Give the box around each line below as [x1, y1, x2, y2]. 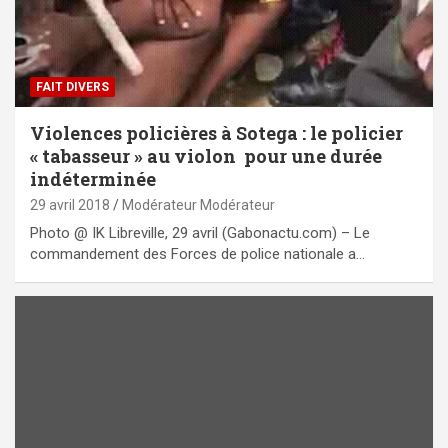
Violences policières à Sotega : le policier [30, 120, 403, 145]
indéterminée [30, 166, 156, 191]
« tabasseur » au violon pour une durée [30, 143, 382, 168]
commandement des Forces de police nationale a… [30, 244, 365, 263]
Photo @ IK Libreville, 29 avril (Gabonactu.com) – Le [30, 223, 370, 242]
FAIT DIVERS [36, 79, 109, 94]
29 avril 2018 [30, 196, 110, 213]
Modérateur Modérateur [122, 196, 275, 213]
